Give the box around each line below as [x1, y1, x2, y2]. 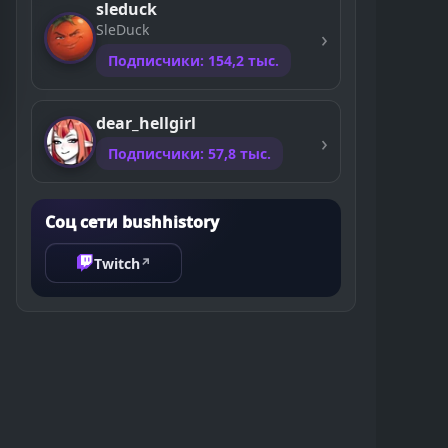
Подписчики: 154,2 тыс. [108, 51, 279, 70]
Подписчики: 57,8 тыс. [108, 144, 271, 163]
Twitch [94, 253, 140, 273]
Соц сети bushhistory [45, 211, 219, 233]
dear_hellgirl [96, 112, 196, 134]
